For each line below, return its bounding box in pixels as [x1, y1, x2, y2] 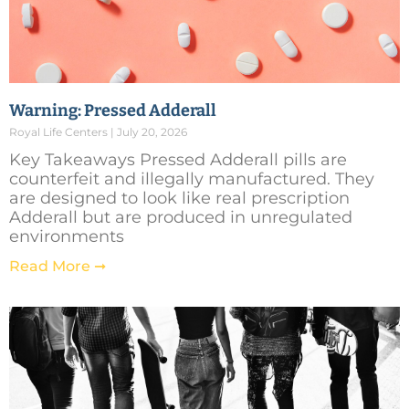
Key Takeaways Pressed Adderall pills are [9, 149, 347, 170]
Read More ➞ [9, 257, 106, 275]
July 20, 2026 [114, 124, 187, 139]
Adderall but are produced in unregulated [9, 206, 352, 227]
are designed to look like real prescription [9, 187, 350, 208]
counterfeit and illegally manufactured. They [9, 168, 374, 189]
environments [9, 225, 124, 246]
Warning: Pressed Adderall [9, 100, 216, 121]
